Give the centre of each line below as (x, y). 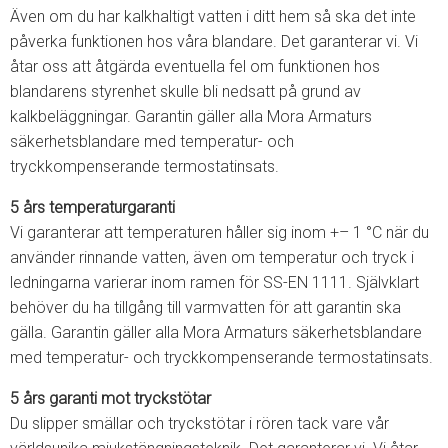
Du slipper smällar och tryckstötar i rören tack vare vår (199, 423)
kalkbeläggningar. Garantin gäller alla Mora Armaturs (191, 116)
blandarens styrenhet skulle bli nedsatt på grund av (185, 91)
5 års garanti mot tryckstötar (110, 398)
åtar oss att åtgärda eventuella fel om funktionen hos (195, 66)
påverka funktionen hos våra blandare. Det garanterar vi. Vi (214, 41)
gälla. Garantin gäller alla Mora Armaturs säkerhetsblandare (216, 332)
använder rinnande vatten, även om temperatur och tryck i (212, 257)
